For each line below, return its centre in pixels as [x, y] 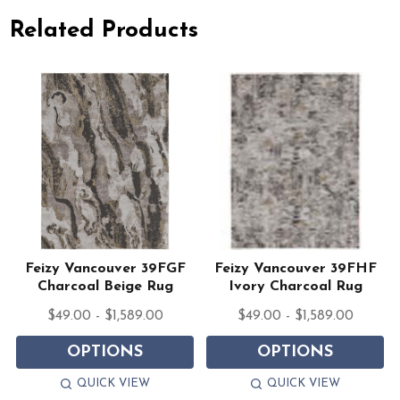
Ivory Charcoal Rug [295, 286]
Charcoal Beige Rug [105, 286]
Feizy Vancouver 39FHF [295, 268]
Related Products [104, 31]
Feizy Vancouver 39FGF [105, 268]
